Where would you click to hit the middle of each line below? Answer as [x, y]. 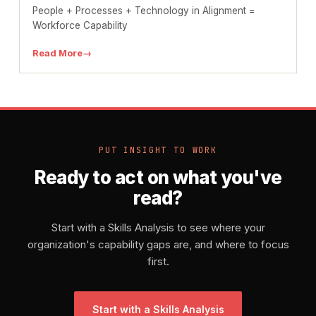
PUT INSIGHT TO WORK [158, 150]
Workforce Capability [80, 26]
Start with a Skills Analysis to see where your [158, 228]
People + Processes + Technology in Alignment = [143, 11]
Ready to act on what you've [158, 178]
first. [158, 262]
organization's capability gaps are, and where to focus [158, 245]
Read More [57, 53]
